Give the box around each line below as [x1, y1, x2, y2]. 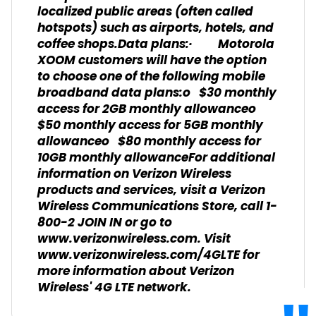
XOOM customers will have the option [37, 51, 267, 71]
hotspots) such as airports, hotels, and [37, 18, 274, 39]
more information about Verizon [37, 262, 234, 282]
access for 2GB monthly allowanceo [37, 99, 262, 120]
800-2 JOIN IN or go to [37, 213, 172, 233]
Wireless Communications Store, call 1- [37, 197, 277, 217]
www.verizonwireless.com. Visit [37, 229, 231, 250]
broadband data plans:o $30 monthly [37, 83, 276, 104]
